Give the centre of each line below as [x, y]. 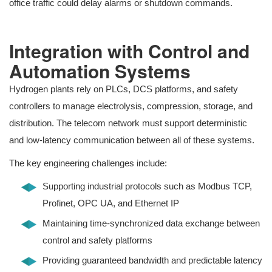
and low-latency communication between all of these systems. [132, 140]
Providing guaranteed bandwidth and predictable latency [152, 260]
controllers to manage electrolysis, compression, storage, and [131, 106]
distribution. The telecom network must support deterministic [128, 123]
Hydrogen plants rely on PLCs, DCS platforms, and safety [124, 89]
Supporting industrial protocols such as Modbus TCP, [147, 186]
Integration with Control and [129, 51]
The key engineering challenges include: [88, 163]
